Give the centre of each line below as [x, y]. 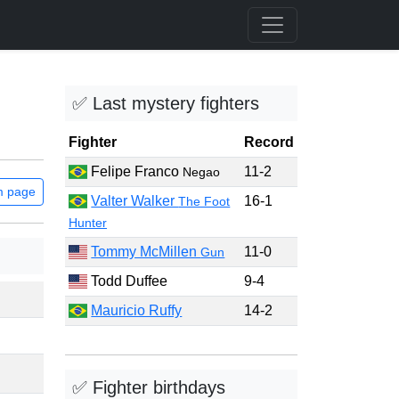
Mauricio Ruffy [137, 310]
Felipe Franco [135, 171]
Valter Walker [135, 201]
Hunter [88, 223]
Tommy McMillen [146, 252]
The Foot [204, 201]
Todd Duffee [128, 281]
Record [269, 142]
